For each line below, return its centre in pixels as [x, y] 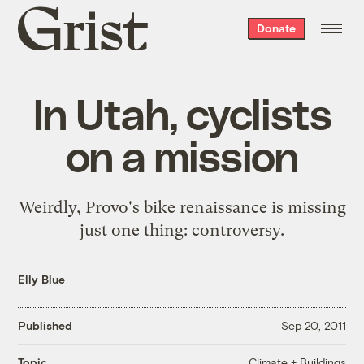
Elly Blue [42, 279]
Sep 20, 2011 [313, 326]
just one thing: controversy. [182, 230]
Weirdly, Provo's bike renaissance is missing [182, 207]
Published [45, 326]
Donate [276, 28]
